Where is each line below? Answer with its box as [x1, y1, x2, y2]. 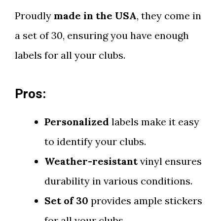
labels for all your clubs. [15, 49, 125, 61]
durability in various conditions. [44, 175, 192, 187]
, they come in [137, 9, 201, 22]
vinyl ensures [138, 155, 202, 167]
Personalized [44, 115, 109, 128]
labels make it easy [109, 115, 199, 128]
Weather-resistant [44, 155, 138, 167]
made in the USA [54, 9, 137, 22]
